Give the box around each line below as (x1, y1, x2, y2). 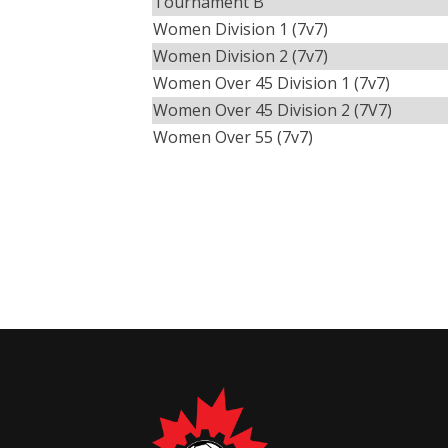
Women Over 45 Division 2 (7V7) (153, 99, 392, 121)
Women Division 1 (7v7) (153, 18, 328, 40)
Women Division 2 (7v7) (153, 45, 328, 67)
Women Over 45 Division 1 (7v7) (153, 72, 390, 94)
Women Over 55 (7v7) (153, 126, 313, 148)
